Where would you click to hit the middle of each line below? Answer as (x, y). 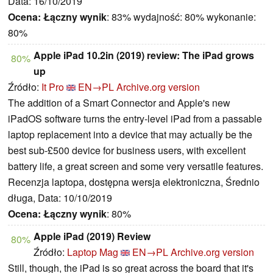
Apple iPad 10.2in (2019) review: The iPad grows (144, 55)
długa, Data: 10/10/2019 (60, 198)
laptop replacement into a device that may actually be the (130, 135)
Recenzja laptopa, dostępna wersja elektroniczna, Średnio (134, 182)
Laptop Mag (93, 252)
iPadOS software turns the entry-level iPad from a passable (135, 119)
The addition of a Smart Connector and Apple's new (119, 103)
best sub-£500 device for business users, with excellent (127, 151)
